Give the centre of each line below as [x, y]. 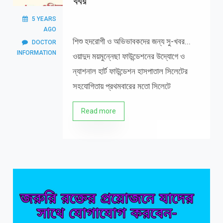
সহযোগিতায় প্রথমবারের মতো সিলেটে [121, 86]
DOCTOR [44, 42]
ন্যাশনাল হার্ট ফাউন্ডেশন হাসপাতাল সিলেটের [130, 71]
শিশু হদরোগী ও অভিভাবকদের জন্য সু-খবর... [132, 41]
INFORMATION [36, 53]
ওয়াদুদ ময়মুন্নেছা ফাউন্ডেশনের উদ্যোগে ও [128, 56]
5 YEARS [44, 19]
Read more [98, 111]
